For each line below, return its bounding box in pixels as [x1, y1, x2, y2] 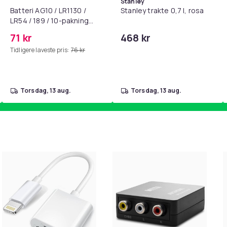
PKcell [10, 26, 30, 35]
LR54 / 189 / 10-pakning [10, 16, 89, 25]
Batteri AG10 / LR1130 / [10, 6, 86, 15]
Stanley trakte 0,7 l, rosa [121, 6, 204, 15]
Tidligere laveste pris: [10, 46, 69, 54]
